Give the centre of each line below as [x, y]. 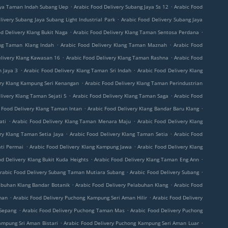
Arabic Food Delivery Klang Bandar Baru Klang [143, 108]
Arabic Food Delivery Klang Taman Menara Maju [72, 121]
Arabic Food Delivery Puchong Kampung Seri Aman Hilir [80, 197]
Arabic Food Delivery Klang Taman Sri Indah [78, 70]
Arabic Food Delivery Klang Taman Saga [120, 96]
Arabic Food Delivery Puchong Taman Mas [73, 210]
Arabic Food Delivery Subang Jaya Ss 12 [121, 7]
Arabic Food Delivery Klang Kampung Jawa [80, 147]
